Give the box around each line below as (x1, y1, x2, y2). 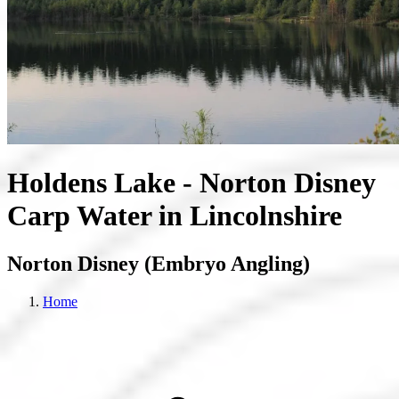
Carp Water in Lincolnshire (7, 199, 342, 232)
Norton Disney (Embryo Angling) (7, 251, 310, 275)
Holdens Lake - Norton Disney (7, 167, 376, 199)
